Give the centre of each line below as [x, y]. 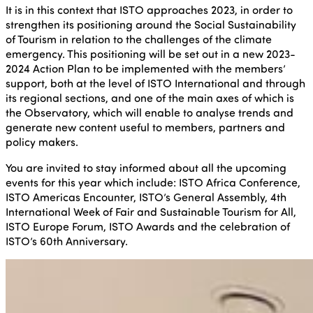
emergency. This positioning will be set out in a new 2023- [151, 54]
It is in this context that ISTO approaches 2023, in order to [149, 10]
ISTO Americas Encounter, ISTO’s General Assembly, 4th [146, 197]
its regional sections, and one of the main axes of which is [150, 98]
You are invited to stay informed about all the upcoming [146, 168]
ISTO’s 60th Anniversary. [67, 241]
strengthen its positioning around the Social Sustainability [151, 24]
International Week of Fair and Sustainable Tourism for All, [151, 212]
